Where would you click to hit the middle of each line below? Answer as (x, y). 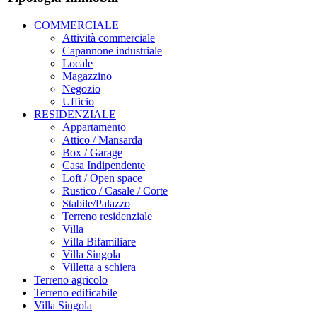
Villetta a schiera (99, 267)
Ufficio (78, 101)
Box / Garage (92, 152)
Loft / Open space (102, 178)
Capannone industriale (112, 50)
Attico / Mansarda (102, 139)
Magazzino (87, 76)
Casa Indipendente (104, 165)
